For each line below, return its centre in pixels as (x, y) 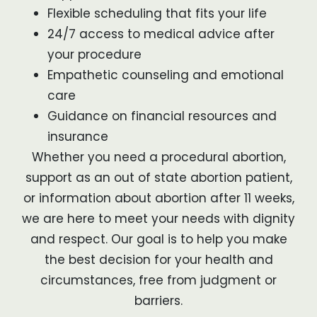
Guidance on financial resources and (162, 116)
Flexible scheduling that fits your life (157, 14)
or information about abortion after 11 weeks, (158, 198)
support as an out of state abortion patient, (158, 178)
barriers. (158, 301)
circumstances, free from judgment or (158, 281)
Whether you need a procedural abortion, (158, 157)
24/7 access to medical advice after (161, 34)
